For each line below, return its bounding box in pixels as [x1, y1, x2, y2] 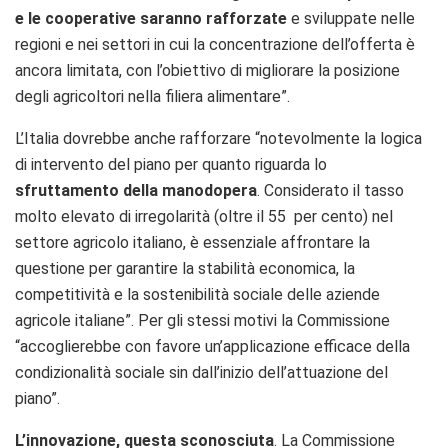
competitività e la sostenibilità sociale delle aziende [15, 284, 380, 304]
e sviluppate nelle [287, 8, 415, 28]
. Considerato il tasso [257, 180, 404, 200]
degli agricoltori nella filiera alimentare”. [15, 86, 290, 106]
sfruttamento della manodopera [15, 180, 257, 200]
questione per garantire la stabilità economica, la [15, 258, 355, 278]
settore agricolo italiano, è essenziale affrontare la [15, 232, 370, 252]
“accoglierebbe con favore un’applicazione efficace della [15, 336, 410, 356]
